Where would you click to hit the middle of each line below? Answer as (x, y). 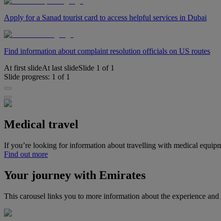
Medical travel (41, 125)
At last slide (60, 68)
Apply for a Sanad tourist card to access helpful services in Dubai (105, 18)
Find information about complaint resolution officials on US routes (107, 51)
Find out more (26, 154)
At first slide (23, 68)
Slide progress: (28, 77)
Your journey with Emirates (75, 175)
